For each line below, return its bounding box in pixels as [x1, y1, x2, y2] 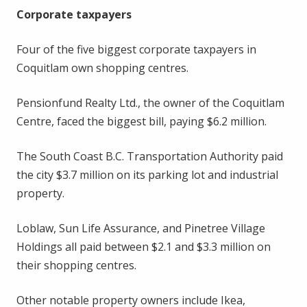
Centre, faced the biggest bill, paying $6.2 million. [16, 113, 267, 129]
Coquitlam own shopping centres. [16, 60, 188, 75]
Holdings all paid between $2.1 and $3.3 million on [16, 238, 271, 254]
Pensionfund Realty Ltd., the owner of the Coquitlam [16, 95, 284, 110]
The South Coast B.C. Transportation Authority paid [16, 148, 283, 164]
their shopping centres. [16, 257, 136, 273]
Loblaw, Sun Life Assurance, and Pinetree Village [16, 220, 265, 236]
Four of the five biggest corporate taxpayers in [16, 41, 256, 57]
